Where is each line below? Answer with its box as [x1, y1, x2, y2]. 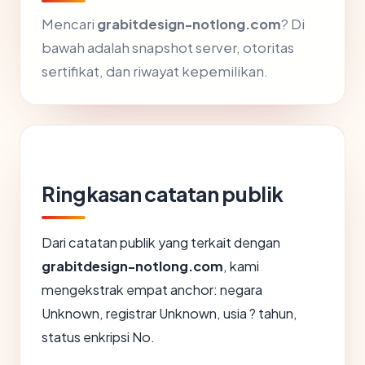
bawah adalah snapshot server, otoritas [42, 39, 294, 57]
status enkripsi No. [42, 328, 155, 346]
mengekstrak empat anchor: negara [42, 281, 262, 299]
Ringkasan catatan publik [42, 181, 284, 208]
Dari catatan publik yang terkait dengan [42, 234, 280, 252]
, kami [223, 257, 259, 275]
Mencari [42, 15, 97, 33]
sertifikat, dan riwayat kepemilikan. [42, 63, 268, 81]
